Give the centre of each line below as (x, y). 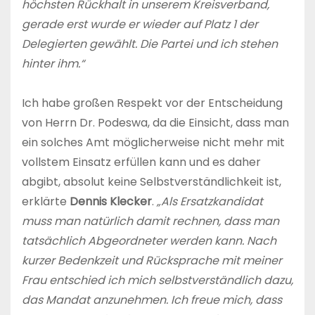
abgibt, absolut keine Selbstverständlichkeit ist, (152, 181)
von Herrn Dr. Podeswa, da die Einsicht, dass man (155, 122)
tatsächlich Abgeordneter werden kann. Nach (149, 240)
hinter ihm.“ (53, 63)
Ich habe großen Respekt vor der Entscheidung (152, 103)
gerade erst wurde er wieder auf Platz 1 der (140, 24)
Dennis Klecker (111, 201)
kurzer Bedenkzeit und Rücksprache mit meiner (152, 260)
